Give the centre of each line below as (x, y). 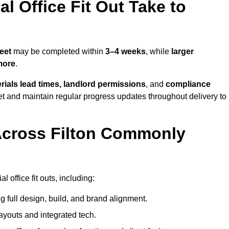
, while (158, 52)
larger (182, 52)
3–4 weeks (125, 52)
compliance (188, 84)
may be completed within (58, 52)
